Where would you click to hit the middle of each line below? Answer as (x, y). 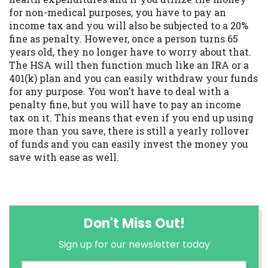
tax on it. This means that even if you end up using (131, 118)
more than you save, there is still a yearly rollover (129, 131)
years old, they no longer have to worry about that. (130, 52)
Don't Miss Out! (134, 224)
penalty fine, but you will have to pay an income (125, 104)
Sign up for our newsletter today (134, 245)
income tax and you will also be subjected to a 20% (129, 25)
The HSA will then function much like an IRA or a (129, 65)
